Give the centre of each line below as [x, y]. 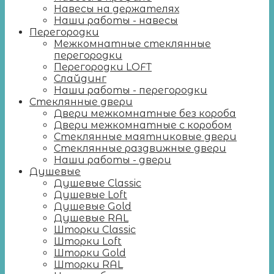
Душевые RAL [91, 218]
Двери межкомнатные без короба [145, 113]
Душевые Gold [93, 206]
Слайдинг [80, 78]
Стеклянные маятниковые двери [145, 136]
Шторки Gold [90, 253]
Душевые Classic [98, 183]
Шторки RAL [88, 264]
